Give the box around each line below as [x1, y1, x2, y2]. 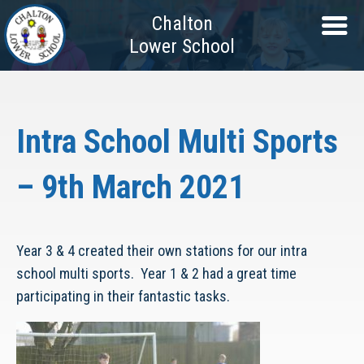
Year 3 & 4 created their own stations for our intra [16, 242, 307, 259]
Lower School [129, 35, 235, 58]
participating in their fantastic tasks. [16, 288, 230, 305]
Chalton [151, 12, 213, 35]
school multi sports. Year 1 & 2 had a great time [16, 265, 297, 282]
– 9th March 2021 [16, 168, 245, 206]
